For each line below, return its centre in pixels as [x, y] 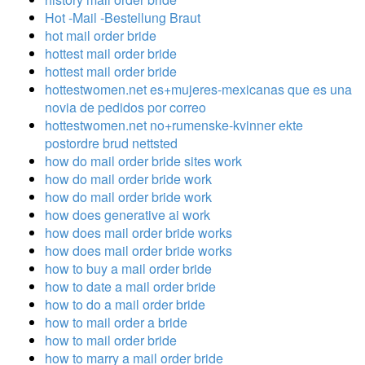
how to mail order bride [111, 340]
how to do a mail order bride [125, 304]
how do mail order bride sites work [143, 161]
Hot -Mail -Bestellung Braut [123, 17]
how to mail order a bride [116, 322]
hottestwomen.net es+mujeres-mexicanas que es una [198, 89]
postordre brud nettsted [111, 143]
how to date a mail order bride [130, 286]
